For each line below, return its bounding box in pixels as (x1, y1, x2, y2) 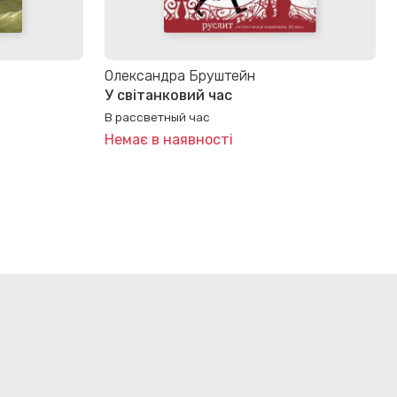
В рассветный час (105, 110, 210, 125)
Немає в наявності (105, 130, 233, 148)
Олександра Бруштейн (105, 66, 255, 84)
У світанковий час (105, 87, 232, 105)
